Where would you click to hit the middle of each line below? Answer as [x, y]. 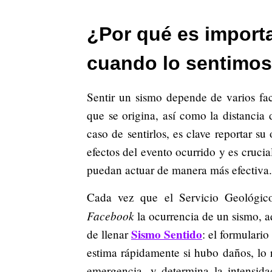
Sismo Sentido [167, 234]
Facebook [110, 215]
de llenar [109, 234]
